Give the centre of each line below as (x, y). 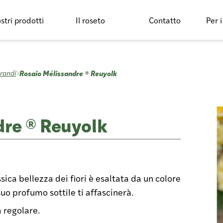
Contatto (165, 20)
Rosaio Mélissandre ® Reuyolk (68, 73)
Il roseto (90, 20)
